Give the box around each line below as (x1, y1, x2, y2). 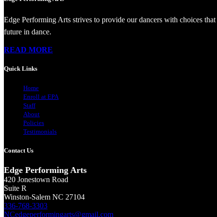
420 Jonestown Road (4, 175, 68, 184)
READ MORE (4, 46, 53, 54)
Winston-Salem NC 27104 (4, 192, 85, 201)
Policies (23, 119, 44, 127)
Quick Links (4, 65, 37, 73)
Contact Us (4, 146, 33, 154)
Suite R (4, 184, 27, 192)
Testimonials (23, 128, 57, 136)
